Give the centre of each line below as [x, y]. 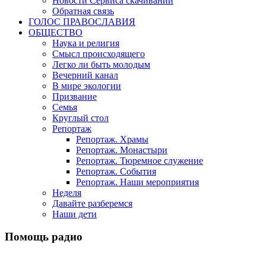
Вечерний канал [85, 75]
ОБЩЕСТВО [56, 32]
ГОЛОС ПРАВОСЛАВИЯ [82, 21]
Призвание [75, 96]
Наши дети [75, 214]
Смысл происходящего [99, 53]
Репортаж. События [116, 171]
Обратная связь [83, 11]
